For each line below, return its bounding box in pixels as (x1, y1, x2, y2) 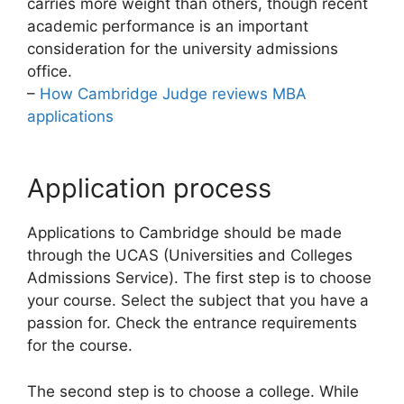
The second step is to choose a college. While (27, 381, 359, 400)
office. (27, 61, 72, 80)
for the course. (27, 336, 133, 355)
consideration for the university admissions (27, 39, 338, 58)
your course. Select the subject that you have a (27, 291, 369, 310)
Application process (27, 172, 271, 205)
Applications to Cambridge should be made (27, 224, 342, 243)
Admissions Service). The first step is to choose (27, 269, 372, 288)
